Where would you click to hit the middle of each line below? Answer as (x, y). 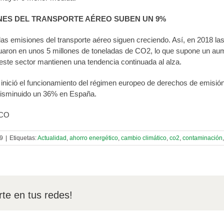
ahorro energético (94, 138)
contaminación (202, 138)
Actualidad (52, 138)
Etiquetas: (23, 138)
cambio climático (144, 138)
